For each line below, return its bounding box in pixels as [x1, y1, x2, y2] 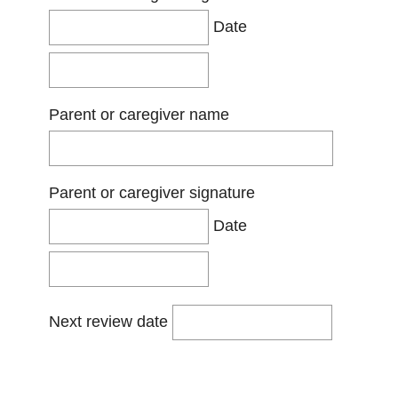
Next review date [49, 312, 172, 330]
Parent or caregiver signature [49, 184, 255, 202]
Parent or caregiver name [49, 106, 229, 123]
